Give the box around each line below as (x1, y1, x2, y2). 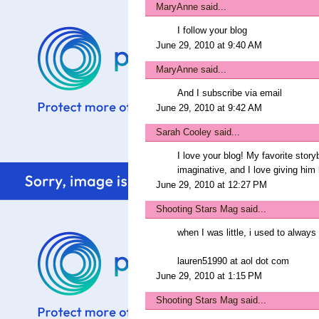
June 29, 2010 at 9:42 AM (156, 103, 262, 113)
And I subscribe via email (177, 88, 282, 98)
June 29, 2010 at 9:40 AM (156, 40, 262, 51)
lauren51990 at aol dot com (177, 256, 289, 266)
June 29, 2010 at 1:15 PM (156, 271, 262, 281)
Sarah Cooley (156, 127, 211, 137)
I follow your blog (177, 25, 247, 36)
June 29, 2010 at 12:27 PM (156, 179, 267, 190)
